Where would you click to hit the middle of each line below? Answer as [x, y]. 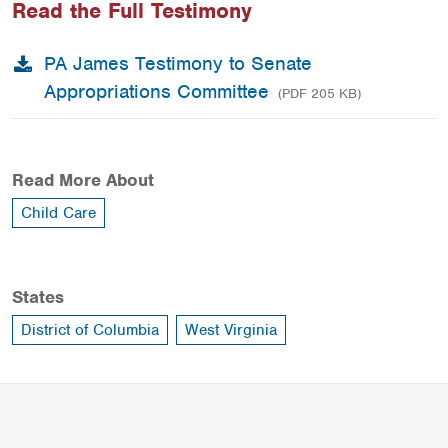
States [38, 297]
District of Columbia [90, 330]
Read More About [83, 180]
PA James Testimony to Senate [178, 63]
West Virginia [231, 330]
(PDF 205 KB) [319, 93]
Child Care [58, 213]
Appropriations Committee [156, 91]
